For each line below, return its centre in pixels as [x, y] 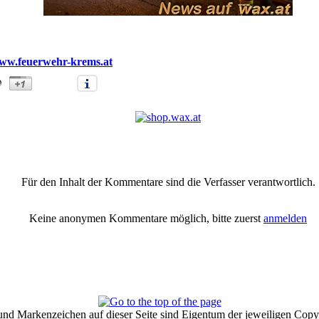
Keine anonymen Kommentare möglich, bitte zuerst [146, 218]
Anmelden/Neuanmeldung [247, 162]
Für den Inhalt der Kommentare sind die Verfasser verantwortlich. [168, 182]
